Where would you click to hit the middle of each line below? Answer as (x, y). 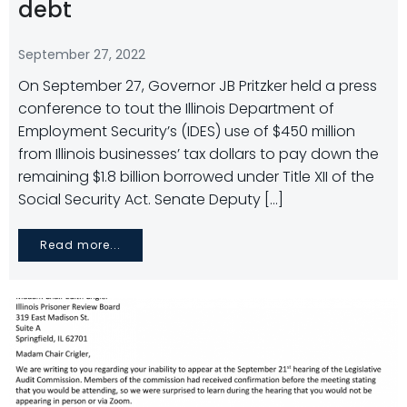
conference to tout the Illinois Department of (176, 109)
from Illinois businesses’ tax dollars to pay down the (199, 154)
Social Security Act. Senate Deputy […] (151, 199)
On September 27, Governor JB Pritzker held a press (198, 86)
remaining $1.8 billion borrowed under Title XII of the (196, 177)
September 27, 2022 (82, 55)
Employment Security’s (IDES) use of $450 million (187, 131)
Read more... (80, 245)
